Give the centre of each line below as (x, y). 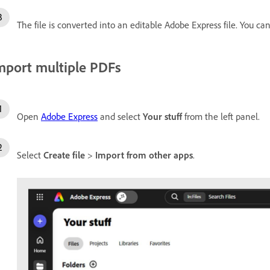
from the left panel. (221, 117)
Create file (64, 155)
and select (120, 117)
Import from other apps (144, 155)
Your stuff (162, 117)
